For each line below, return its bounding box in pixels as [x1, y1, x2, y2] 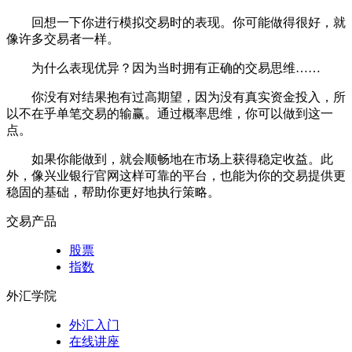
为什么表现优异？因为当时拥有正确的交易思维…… [31, 60, 321, 75]
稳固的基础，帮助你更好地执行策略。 [6, 185, 220, 199]
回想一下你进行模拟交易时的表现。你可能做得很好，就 [31, 15, 346, 29]
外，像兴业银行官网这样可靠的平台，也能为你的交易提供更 [6, 168, 346, 182]
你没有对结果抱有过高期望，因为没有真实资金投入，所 [31, 90, 346, 104]
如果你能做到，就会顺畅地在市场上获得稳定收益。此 [31, 152, 333, 166]
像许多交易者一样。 [6, 31, 119, 46]
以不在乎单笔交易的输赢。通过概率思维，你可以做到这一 [6, 106, 333, 120]
